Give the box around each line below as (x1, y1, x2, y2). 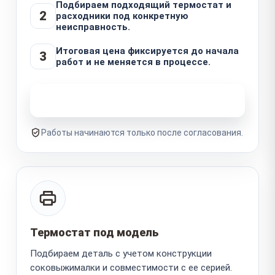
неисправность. (56, 21, 130, 33)
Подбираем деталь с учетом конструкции (30, 247, 212, 259)
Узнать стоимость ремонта (63, 94, 199, 106)
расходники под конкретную (56, 10, 188, 21)
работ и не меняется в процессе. (56, 56, 211, 68)
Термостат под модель (30, 225, 158, 239)
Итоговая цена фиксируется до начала (56, 45, 239, 56)
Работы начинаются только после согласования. (41, 127, 243, 137)
